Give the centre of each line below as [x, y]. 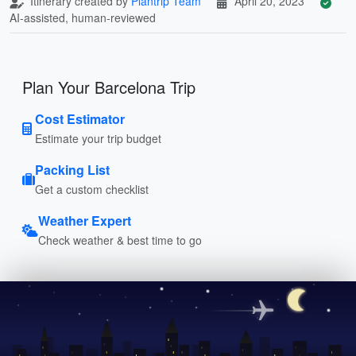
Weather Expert [85, 220]
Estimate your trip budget [98, 138]
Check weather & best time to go [120, 240]
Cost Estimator [80, 118]
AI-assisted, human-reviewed [83, 17]
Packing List [72, 169]
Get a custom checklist [92, 189]
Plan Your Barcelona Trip [109, 87]
